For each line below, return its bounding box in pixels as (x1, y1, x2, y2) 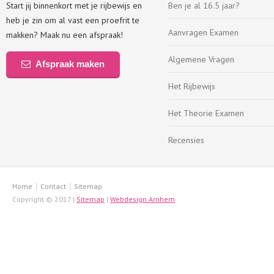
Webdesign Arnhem (110, 194, 175, 204)
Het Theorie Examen (168, 108, 244, 119)
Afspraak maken (35, 59, 105, 69)
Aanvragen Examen (168, 27, 239, 38)
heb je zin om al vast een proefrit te (6, 15, 139, 26)
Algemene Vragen (168, 54, 234, 65)
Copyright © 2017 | (12, 194, 76, 204)
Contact (40, 182, 66, 191)
